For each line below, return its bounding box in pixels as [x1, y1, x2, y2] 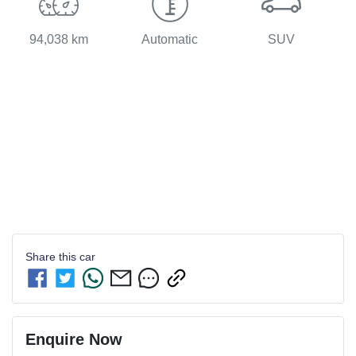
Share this [25, 250, 79, 264]
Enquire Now [25, 331, 122, 349]
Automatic [141, 32, 199, 46]
